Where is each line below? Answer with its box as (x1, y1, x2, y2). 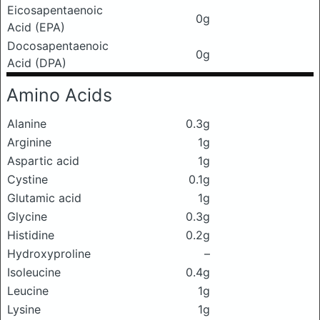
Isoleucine (7, 265, 61, 279)
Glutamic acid (7, 191, 81, 205)
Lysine (7, 302, 41, 316)
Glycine (7, 209, 47, 224)
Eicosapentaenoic (7, 3, 103, 17)
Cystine (7, 172, 48, 186)
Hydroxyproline (7, 246, 91, 261)
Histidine (7, 228, 54, 242)
